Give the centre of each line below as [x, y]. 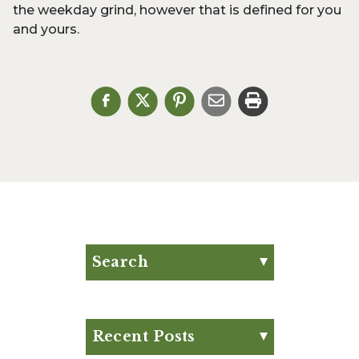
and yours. [46, 29]
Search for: [125, 288]
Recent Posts [143, 336]
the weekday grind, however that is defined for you [177, 10]
